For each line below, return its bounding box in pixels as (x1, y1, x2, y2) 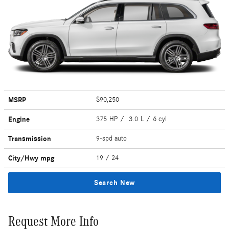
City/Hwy (8, 153, 40, 163)
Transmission (8, 134, 51, 143)
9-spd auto (96, 134, 129, 143)
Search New (94, 178, 135, 187)
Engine (8, 114, 30, 124)
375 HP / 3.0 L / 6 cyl (96, 114, 169, 123)
